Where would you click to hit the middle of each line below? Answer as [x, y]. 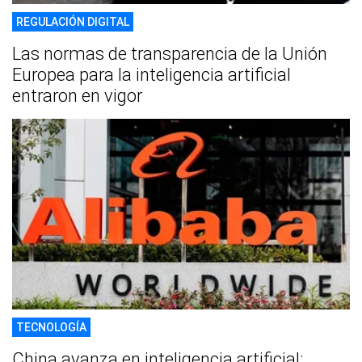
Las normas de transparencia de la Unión [170, 54]
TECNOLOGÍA [51, 327]
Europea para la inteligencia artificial [152, 75]
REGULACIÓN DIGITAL [73, 22]
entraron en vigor [77, 96]
